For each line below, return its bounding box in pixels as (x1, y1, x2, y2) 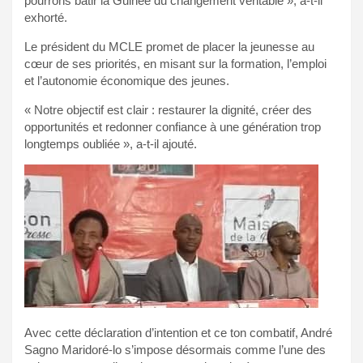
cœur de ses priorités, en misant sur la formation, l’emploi (24, 57, 327, 71)
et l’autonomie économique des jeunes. (24, 74, 229, 88)
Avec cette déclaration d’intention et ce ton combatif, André (24, 326, 332, 340)
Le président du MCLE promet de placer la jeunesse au (24, 40, 314, 54)
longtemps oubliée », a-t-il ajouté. (24, 137, 197, 152)
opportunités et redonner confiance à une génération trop (24, 120, 321, 135)
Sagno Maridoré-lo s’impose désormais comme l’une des (24, 343, 326, 357)
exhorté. (24, 11, 67, 25)
